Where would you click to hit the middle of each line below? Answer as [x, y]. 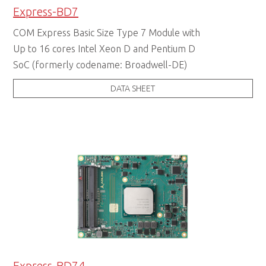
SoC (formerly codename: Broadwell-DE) [100, 65]
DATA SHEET [133, 89]
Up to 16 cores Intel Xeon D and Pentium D [104, 49]
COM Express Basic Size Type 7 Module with [107, 33]
